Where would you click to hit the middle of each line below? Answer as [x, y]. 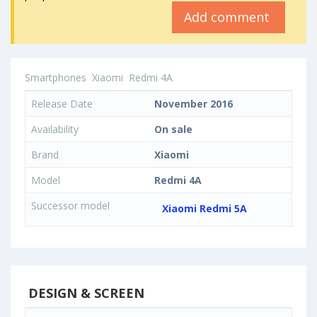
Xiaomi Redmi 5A [204, 208]
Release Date [62, 104]
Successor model [70, 206]
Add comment [229, 17]
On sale [173, 129]
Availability [55, 129]
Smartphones [56, 78]
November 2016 [194, 104]
